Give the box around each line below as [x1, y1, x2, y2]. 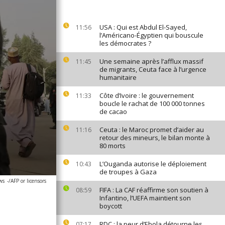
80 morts [99, 141, 126, 150]
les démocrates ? [99, 39, 151, 48]
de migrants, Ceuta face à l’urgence [99, 65, 206, 74]
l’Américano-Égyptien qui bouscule [99, 31, 203, 40]
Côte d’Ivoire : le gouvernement [99, 91, 194, 100]
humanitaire [99, 73, 137, 82]
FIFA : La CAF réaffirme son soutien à [99, 185, 208, 194]
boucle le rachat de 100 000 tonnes [99, 99, 205, 108]
